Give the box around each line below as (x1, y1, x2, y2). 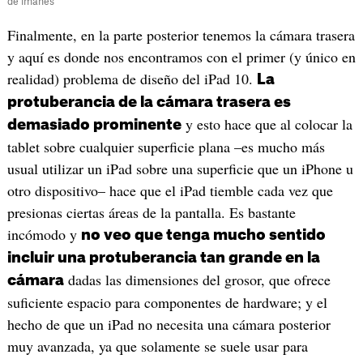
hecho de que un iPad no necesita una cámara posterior (6, 314, 331, 334)
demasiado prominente (6, 117, 181, 132)
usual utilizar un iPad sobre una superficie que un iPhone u (6, 158, 353, 178)
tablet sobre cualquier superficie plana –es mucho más (6, 136, 325, 156)
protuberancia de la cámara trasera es (6, 94, 291, 109)
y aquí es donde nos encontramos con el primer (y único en (6, 46, 356, 66)
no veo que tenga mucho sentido (80, 227, 326, 242)
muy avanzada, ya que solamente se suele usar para (6, 335, 308, 356)
